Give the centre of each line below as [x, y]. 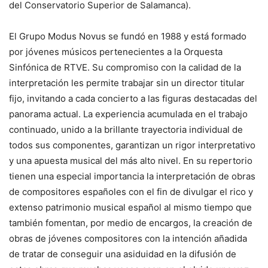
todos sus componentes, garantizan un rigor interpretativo [132, 145]
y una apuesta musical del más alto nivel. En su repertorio [131, 161]
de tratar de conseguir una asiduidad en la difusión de [123, 254]
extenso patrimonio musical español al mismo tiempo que [130, 207]
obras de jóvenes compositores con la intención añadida [128, 238]
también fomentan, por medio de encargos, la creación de [131, 223]
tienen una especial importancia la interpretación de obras [132, 176]
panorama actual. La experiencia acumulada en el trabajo [128, 114]
